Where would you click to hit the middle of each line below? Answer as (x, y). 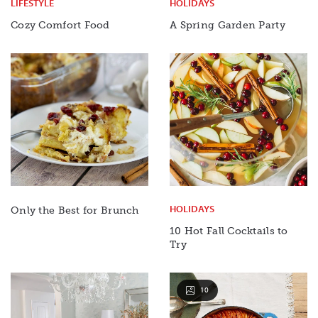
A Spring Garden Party (227, 26)
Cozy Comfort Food (60, 26)
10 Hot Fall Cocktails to (229, 231)
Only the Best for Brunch (75, 210)
